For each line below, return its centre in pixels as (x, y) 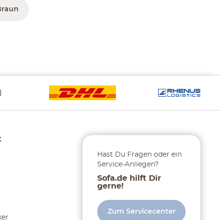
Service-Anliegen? (128, 165)
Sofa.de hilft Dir (129, 179)
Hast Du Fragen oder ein (139, 155)
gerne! (110, 186)
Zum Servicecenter (141, 212)
